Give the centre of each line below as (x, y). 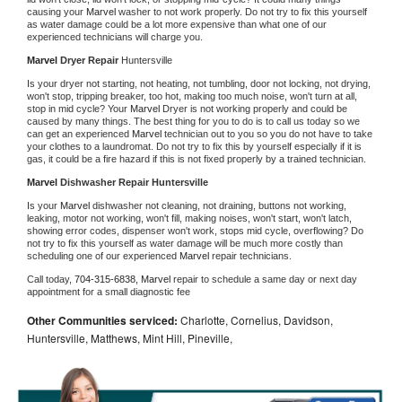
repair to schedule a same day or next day (265, 279)
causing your (57, 11)
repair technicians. (253, 255)
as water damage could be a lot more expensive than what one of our (177, 24)
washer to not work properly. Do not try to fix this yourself (243, 11)
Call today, (51, 279)
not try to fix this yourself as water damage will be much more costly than (185, 243)
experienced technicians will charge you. (115, 36)
